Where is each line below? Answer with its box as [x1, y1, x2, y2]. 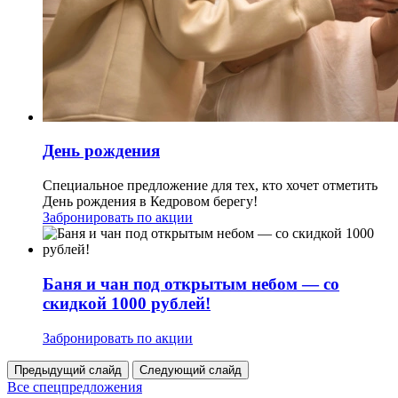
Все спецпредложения [7, 378, 142, 394]
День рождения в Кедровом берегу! [43, 194, 258, 210]
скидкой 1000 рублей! [43, 293, 211, 313]
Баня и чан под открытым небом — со [43, 274, 339, 293]
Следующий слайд [139, 362, 242, 377]
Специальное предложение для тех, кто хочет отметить [43, 178, 378, 194]
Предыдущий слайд [14, 362, 122, 377]
